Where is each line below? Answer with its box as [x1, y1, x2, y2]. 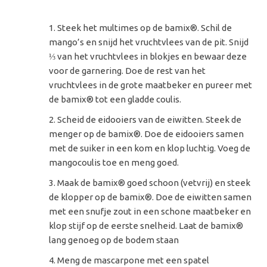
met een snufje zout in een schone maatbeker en [49, 206, 252, 216]
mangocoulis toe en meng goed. [49, 157, 179, 167]
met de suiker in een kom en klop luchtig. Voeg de [49, 142, 251, 153]
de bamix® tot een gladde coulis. [49, 94, 182, 104]
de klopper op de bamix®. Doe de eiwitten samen [49, 191, 252, 202]
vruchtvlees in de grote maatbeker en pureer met [49, 79, 253, 90]
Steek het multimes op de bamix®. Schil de [57, 22, 232, 33]
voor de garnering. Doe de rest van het [49, 65, 206, 76]
